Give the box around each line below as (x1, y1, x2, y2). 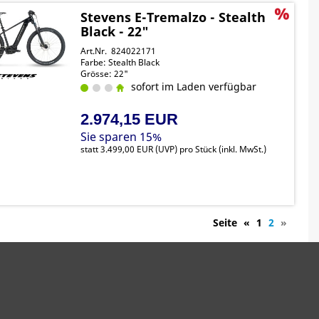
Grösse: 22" (80, 68, 129, 80)
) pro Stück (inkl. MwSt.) (174, 143, 267, 155)
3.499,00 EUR (100, 143, 154, 155)
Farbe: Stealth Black (80, 56, 160, 68)
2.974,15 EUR (80, 110, 179, 128)
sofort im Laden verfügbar (125, 80, 257, 93)
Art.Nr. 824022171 (80, 45, 157, 57)
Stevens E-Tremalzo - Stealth (80, 9, 266, 26)
